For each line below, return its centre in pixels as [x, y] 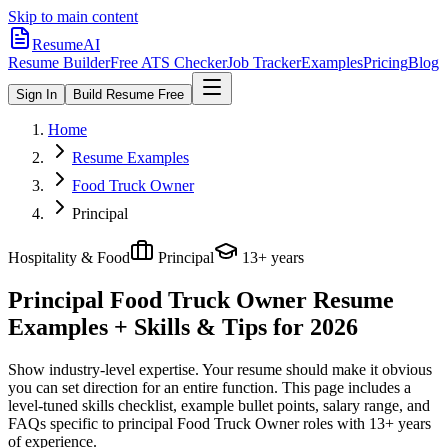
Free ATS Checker [168, 62]
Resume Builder [59, 62]
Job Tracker [264, 62]
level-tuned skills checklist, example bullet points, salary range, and [219, 405]
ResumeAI [66, 44]
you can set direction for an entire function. [143, 387]
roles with [332, 423]
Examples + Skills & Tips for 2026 [183, 326]
